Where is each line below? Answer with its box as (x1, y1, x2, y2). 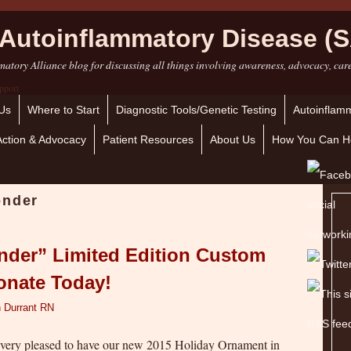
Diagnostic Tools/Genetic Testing (116, 103, 277, 117)
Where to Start (27, 103, 100, 117)
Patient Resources (103, 133, 194, 147)
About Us (210, 133, 255, 147)
